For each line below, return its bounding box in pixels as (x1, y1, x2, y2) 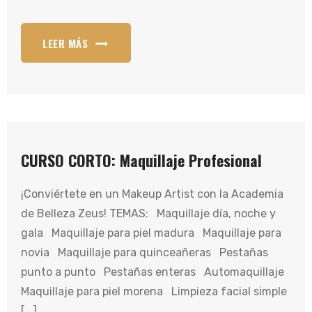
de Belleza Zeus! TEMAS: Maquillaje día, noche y (21, 207, 276, 220)
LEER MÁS (42, 36, 88, 51)
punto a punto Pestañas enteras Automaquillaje (21, 265, 290, 279)
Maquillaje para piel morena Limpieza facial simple (21, 285, 287, 298)
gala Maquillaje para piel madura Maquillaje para (21, 226, 281, 240)
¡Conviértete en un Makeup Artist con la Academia (21, 187, 283, 201)
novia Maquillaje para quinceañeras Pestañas (21, 246, 268, 259)
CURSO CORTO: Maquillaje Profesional (21, 149, 262, 171)
